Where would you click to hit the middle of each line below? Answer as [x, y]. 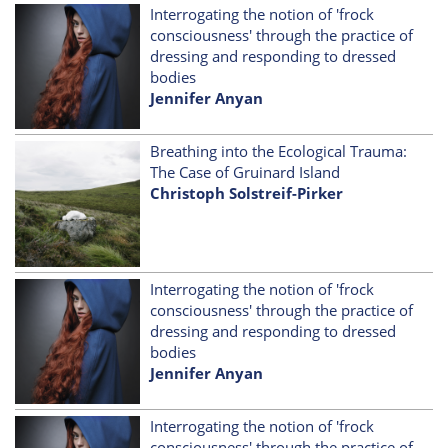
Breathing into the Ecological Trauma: [279, 151]
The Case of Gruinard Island [245, 172]
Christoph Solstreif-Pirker [247, 193]
